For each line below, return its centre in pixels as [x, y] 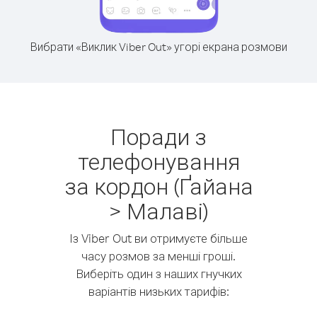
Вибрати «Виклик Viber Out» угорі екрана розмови [158, 47]
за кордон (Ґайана [158, 186]
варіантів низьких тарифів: [158, 291]
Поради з [158, 136]
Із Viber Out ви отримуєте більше [158, 238]
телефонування [158, 161]
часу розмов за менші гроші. [158, 256]
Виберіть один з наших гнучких [158, 273]
